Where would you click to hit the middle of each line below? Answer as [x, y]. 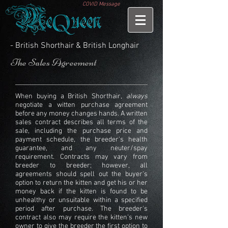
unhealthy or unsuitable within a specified [81, 200]
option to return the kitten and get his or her [81, 183]
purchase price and [115, 131]
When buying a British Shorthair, [69, 96]
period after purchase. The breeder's [81, 209]
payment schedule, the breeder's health [81, 140]
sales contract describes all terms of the [81, 122]
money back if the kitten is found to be [81, 192]
